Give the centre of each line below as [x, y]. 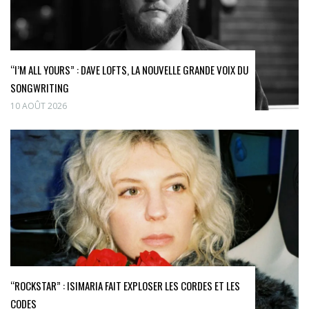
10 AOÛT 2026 [39, 106]
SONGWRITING [40, 87]
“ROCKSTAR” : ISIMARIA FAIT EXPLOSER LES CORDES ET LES [125, 285]
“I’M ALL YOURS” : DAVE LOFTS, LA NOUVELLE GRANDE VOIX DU [129, 69]
